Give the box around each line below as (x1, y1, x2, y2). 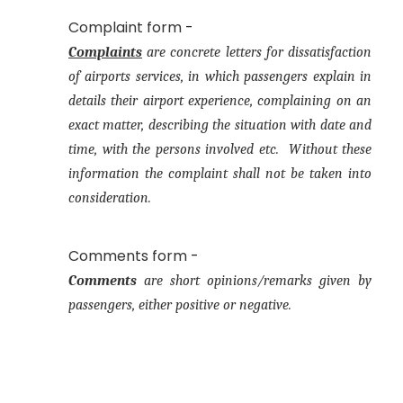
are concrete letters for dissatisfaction (142, 43, 372, 60)
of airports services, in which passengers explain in (68, 67, 372, 85)
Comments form (68, 245, 187, 266)
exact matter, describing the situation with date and (68, 116, 372, 133)
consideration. (68, 189, 151, 206)
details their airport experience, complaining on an (68, 92, 372, 109)
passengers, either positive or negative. (68, 296, 291, 313)
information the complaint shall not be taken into (68, 165, 372, 182)
